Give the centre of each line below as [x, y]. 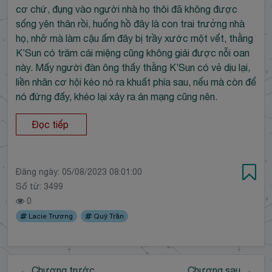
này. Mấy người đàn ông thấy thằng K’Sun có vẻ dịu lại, [133, 67]
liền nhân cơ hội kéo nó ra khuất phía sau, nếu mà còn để [136, 82]
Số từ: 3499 [39, 187]
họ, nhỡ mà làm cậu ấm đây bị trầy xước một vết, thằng [134, 38]
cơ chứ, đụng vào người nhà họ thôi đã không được [126, 9]
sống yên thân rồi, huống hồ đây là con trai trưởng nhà [130, 23]
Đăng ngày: [39, 172]
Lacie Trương [49, 216]
